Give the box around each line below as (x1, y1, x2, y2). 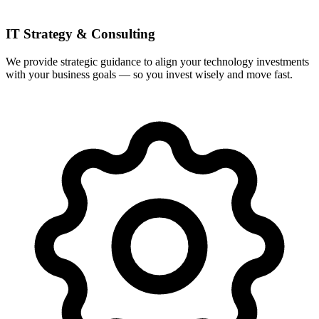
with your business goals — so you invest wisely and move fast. (6, 68, 293, 80)
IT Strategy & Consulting (6, 26, 155, 42)
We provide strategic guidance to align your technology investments (6, 55, 309, 68)
